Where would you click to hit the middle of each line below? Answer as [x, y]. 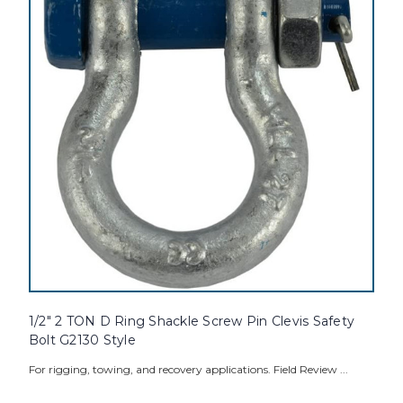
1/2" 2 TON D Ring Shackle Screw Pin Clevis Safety [192, 322]
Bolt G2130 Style [82, 340]
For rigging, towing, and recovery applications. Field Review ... [188, 370]
